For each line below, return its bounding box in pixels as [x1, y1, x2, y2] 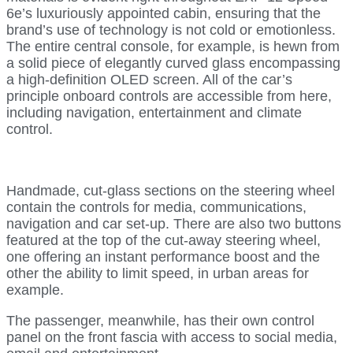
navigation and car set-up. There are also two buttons [6, 215, 341, 232]
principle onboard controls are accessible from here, [6, 87, 332, 104]
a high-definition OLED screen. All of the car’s [6, 71, 292, 87]
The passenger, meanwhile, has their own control [6, 312, 314, 329]
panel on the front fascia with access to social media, [6, 329, 337, 345]
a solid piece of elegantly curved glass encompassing [6, 54, 340, 71]
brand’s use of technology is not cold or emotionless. [6, 21, 336, 38]
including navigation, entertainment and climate [6, 104, 302, 121]
